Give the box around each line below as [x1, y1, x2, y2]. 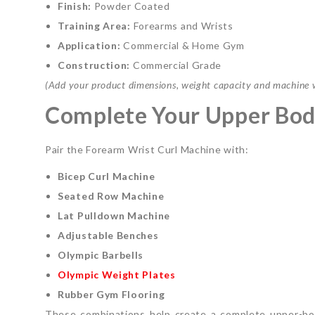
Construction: [58, 58, 131, 71]
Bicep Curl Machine [58, 169, 155, 182]
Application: [58, 39, 121, 51]
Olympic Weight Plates [58, 268, 176, 281]
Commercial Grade [130, 58, 222, 71]
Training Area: [58, 19, 131, 32]
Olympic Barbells [58, 248, 144, 261]
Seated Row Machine [58, 189, 165, 202]
